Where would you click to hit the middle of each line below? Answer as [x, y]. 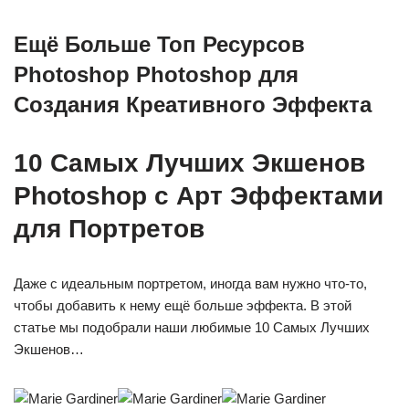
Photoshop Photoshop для [156, 75]
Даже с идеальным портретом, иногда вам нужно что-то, [190, 284]
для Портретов [109, 229]
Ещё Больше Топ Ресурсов [159, 45]
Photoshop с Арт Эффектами [199, 196]
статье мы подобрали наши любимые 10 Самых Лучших [192, 328]
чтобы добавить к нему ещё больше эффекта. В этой [183, 306]
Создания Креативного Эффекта [193, 105]
